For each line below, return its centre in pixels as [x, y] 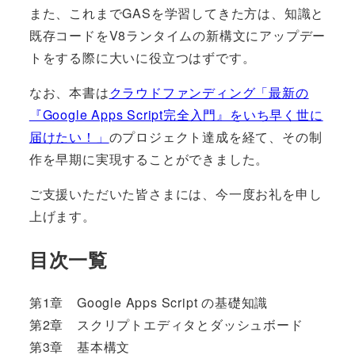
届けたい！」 [69, 136]
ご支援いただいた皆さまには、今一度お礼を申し [176, 193]
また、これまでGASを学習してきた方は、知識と [177, 13]
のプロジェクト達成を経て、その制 [216, 136]
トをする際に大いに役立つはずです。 [142, 57]
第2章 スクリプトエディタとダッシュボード [166, 324]
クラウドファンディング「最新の [209, 92]
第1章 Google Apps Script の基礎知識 [149, 302]
